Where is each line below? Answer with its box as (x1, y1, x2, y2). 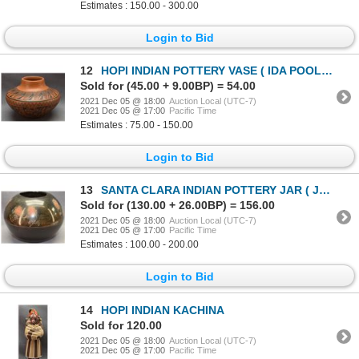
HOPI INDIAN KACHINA (101, 303, 224, 317)
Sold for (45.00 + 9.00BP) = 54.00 (80, 79, 256, 92)
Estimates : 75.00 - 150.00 (80, 119, 193, 131)
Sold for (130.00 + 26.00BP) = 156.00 (80, 199, 275, 212)
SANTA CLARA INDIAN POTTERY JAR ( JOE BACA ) (101, 184, 319, 197)
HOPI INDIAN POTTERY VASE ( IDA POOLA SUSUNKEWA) (101, 63, 321, 77)
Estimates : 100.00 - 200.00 (80, 239, 199, 251)
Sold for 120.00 (80, 318, 162, 332)
